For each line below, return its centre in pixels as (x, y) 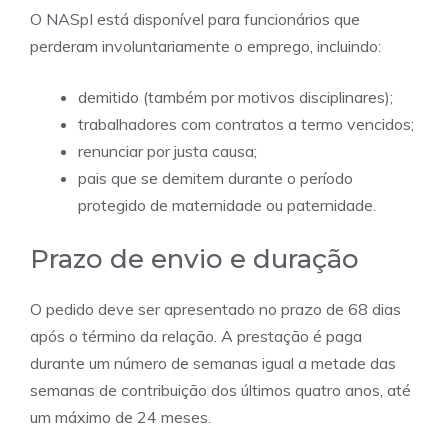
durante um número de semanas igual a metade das (213, 362)
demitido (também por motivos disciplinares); (235, 96)
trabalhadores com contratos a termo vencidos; (246, 123)
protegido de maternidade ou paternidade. (227, 204)
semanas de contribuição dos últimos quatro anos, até (220, 389)
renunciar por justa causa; (167, 150)
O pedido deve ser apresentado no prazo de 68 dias (215, 308)
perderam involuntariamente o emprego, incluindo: (205, 45)
